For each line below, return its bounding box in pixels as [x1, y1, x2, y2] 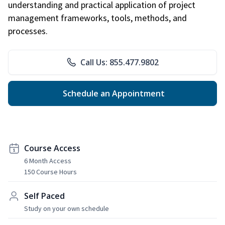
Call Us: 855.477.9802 [80, 56, 159, 68]
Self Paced [24, 190, 65, 201]
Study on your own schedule [24, 203, 109, 213]
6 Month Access [24, 156, 71, 165]
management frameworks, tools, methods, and [8, 12, 187, 24]
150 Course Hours [24, 167, 77, 176]
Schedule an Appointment [60, 87, 165, 99]
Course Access [24, 142, 80, 154]
